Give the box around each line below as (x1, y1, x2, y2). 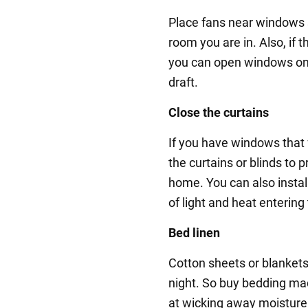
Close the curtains (168, 105, 269, 120)
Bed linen (168, 225, 220, 241)
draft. (168, 75, 198, 90)
